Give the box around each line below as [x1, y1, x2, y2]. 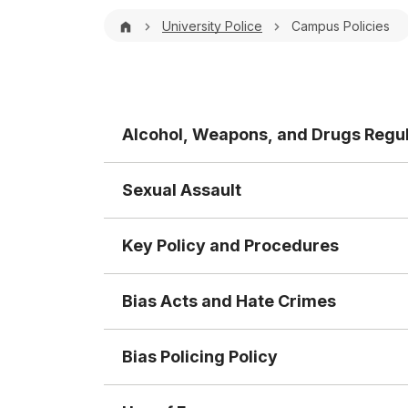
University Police [162, 18, 262, 34]
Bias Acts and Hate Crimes [122, 291, 336, 311]
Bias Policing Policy [122, 347, 278, 366]
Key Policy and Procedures [122, 236, 339, 255]
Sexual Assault [122, 180, 241, 199]
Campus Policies [291, 18, 390, 34]
